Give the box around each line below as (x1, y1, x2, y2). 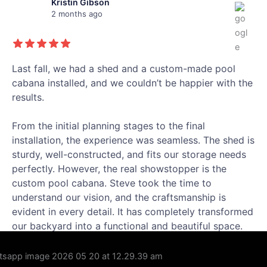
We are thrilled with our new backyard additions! (12, 234, 231, 247)
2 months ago (51, 9, 103, 19)
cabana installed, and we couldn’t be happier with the (12, 77, 253, 89)
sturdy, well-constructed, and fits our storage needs (12, 148, 246, 161)
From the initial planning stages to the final (12, 120, 205, 132)
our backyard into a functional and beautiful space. (12, 220, 243, 232)
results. (12, 91, 44, 104)
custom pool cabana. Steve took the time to (12, 177, 212, 190)
